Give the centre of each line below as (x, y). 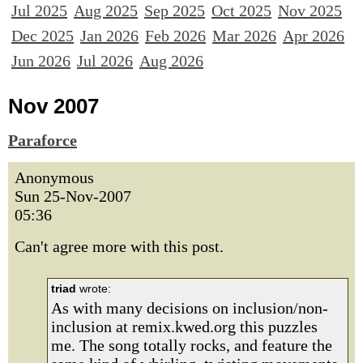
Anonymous (54, 177)
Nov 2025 (310, 11)
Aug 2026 (171, 61)
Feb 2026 (175, 36)
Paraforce (43, 140)
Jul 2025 (39, 11)
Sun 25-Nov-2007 (73, 196)
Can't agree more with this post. (119, 246)
